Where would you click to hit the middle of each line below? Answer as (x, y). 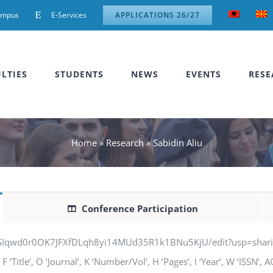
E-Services (69, 15)
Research (125, 143)
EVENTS (204, 74)
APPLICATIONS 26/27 (158, 15)
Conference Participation (140, 208)
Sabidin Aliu (177, 143)
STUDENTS (79, 74)
